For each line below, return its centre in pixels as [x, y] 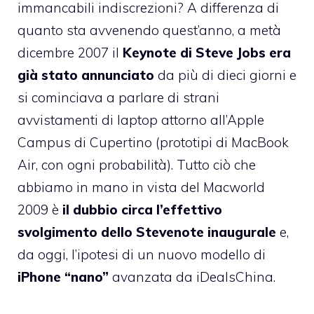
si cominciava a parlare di [100, 98]
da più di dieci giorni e [225, 75]
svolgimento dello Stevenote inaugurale [147, 232]
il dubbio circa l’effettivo [142, 210]
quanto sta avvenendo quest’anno [125, 30]
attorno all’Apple [211, 120]
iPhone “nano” [65, 277]
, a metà [257, 30]
